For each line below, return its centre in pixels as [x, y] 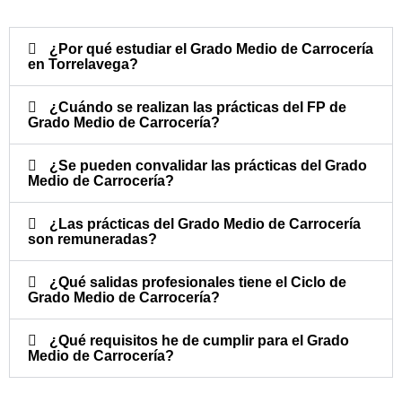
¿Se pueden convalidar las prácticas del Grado [208, 166]
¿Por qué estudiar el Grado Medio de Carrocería [211, 49]
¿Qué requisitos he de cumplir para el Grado [199, 341]
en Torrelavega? [83, 65]
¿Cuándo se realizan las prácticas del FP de [198, 108]
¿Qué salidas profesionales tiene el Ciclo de [198, 283]
